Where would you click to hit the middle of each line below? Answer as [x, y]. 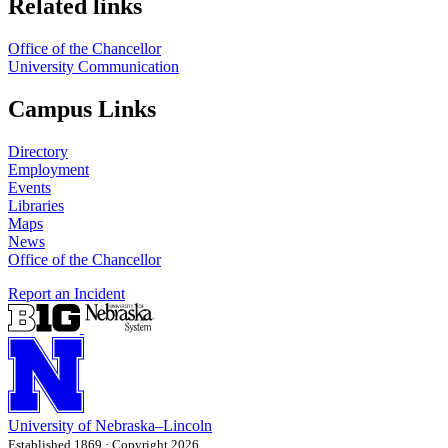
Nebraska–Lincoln [153, 425]
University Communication [93, 66]
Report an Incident [66, 293]
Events [29, 187]
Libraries [36, 205]
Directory [38, 151]
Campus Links [82, 108]
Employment [48, 169]
